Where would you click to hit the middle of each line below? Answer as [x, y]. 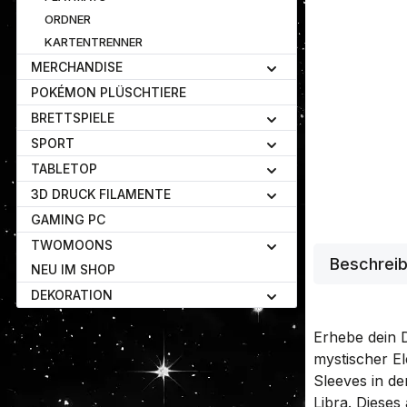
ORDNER [68, 19]
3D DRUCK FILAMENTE [101, 194]
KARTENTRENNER [94, 42]
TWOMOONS [72, 245]
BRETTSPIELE [73, 118]
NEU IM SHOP [73, 269]
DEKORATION [72, 295]
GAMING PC [68, 219]
